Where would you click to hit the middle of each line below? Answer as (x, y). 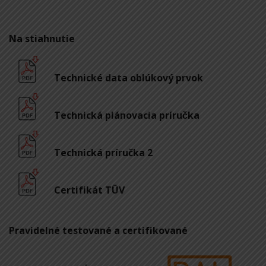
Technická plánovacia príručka (127, 115)
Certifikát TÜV (89, 190)
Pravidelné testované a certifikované (98, 230)
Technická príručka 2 (103, 153)
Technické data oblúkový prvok (129, 77)
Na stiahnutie (42, 38)
